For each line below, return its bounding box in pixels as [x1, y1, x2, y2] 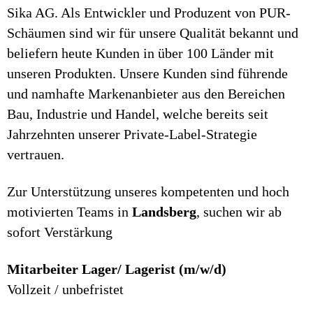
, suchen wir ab [196, 204, 282, 219]
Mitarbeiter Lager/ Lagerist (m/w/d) [7, 261, 226, 277]
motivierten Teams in [7, 204, 132, 219]
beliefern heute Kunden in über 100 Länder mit [7, 45, 274, 61]
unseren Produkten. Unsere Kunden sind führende [7, 66, 288, 81]
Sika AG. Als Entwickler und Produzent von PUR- [7, 5, 291, 20]
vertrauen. [7, 147, 64, 162]
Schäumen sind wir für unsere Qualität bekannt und [7, 25, 298, 41]
